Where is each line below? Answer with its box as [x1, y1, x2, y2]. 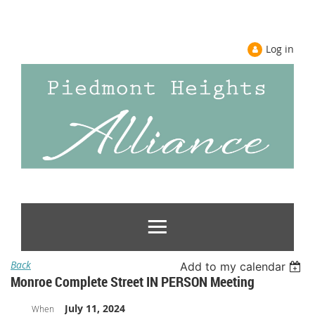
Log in [266, 42, 294, 56]
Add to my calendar [180, 259, 286, 274]
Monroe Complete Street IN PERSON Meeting [11, 271, 255, 291]
